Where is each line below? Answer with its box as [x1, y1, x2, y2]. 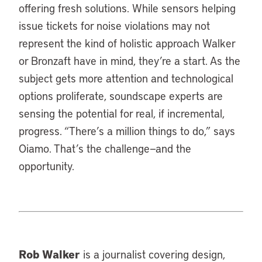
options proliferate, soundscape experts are [19, 88, 223, 103]
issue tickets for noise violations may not [19, 18, 210, 33]
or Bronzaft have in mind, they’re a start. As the [19, 53, 240, 68]
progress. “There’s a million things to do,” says [19, 123, 235, 138]
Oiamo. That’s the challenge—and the [19, 141, 191, 156]
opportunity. [19, 158, 80, 173]
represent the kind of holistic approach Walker [19, 36, 235, 50]
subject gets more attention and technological [19, 71, 233, 85]
